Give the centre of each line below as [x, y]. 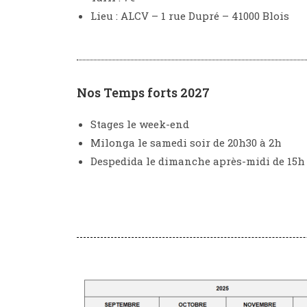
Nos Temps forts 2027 [143, 93]
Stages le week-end [140, 124]
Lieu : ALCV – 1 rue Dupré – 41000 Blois [190, 16]
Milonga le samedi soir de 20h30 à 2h [186, 143]
